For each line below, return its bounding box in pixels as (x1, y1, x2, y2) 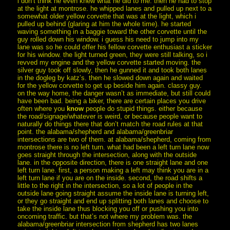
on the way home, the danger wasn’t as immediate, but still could (17, 89, 211, 97)
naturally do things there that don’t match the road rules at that (17, 120, 203, 128)
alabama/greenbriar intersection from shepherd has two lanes (17, 220, 199, 228)
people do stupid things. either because (84, 104, 203, 112)
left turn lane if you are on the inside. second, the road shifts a (17, 174, 203, 182)
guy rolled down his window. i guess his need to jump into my (17, 35, 199, 43)
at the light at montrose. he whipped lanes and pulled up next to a (17, 4, 212, 12)
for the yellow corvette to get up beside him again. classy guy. (17, 81, 202, 89)
